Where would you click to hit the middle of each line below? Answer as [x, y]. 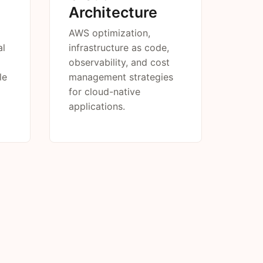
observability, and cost [119, 62]
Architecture [113, 12]
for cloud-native [104, 92]
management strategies [121, 77]
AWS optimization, [109, 33]
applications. [97, 106]
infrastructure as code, [119, 48]
